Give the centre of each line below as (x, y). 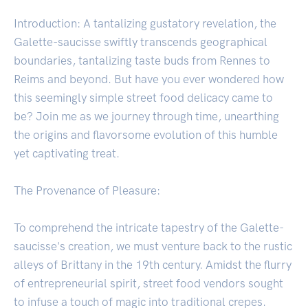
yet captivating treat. (67, 154)
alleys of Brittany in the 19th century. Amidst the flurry (153, 265)
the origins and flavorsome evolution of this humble (146, 135)
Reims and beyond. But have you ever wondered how (149, 79)
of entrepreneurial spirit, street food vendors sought (148, 284)
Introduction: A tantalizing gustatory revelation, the (145, 24)
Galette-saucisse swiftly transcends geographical (141, 42)
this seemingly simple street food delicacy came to (143, 98)
